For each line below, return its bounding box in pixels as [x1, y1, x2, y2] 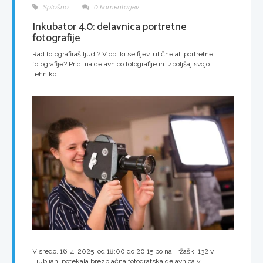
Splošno [41, 2, 69, 11]
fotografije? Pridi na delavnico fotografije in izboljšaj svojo [32, 59, 210, 68]
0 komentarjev [92, 2, 139, 11]
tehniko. [32, 69, 58, 78]
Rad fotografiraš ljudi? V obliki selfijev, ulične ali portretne [32, 49, 213, 58]
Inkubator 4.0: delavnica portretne [32, 18, 187, 36]
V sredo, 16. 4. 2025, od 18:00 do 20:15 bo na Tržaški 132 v [32, 247, 214, 255]
